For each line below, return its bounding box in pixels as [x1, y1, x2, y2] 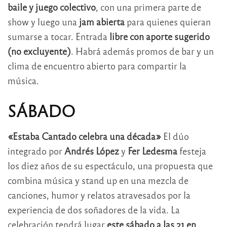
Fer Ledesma [128, 145, 177, 157]
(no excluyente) [8, 45, 71, 57]
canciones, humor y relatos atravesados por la [8, 189, 191, 201]
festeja [177, 145, 206, 157]
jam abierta [79, 15, 125, 27]
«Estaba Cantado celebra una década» [8, 130, 161, 142]
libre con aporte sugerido [109, 30, 210, 42]
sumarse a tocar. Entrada [8, 30, 109, 42]
